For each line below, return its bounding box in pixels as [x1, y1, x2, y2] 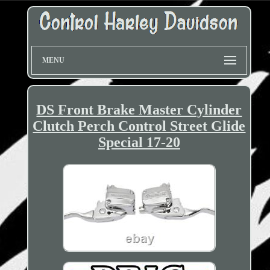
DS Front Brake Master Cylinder [36, 102, 242, 118]
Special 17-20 [98, 134, 180, 151]
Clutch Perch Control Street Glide [33, 118, 246, 134]
